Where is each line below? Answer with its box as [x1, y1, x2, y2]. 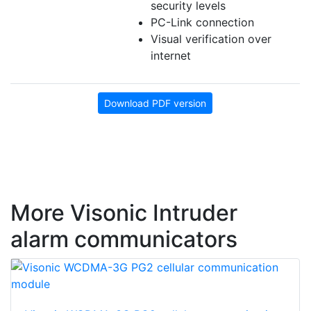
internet [151, 49, 191, 63]
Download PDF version [104, 97, 206, 110]
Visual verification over [151, 32, 271, 47]
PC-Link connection [151, 15, 254, 30]
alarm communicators [10, 226, 237, 253]
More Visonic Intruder [10, 199, 237, 227]
